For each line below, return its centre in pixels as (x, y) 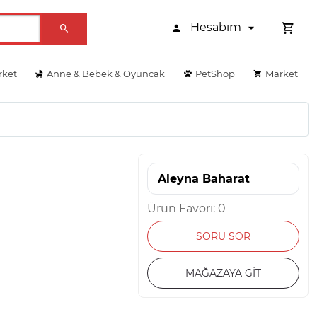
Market (281, 73)
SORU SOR (223, 236)
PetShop (215, 73)
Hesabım (217, 28)
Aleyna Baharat (204, 178)
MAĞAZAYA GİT (223, 273)
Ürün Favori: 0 (186, 208)
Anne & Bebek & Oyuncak (106, 73)
